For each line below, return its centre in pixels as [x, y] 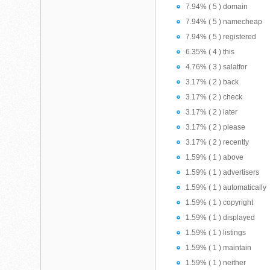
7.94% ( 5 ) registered [221, 37]
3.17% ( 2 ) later [212, 112]
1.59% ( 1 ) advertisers [223, 172]
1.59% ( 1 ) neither [216, 263]
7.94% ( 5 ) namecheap [224, 22]
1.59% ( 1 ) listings [216, 233]
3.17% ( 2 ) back [212, 82]
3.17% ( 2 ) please [216, 127]
